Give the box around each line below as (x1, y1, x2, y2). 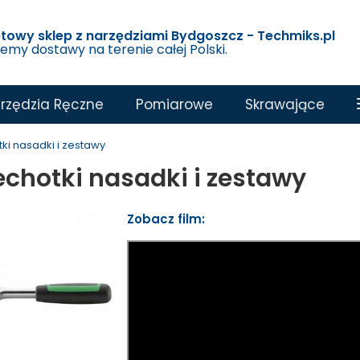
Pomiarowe (136, 95, 213, 114)
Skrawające (245, 95, 325, 114)
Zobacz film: (127, 211, 206, 227)
